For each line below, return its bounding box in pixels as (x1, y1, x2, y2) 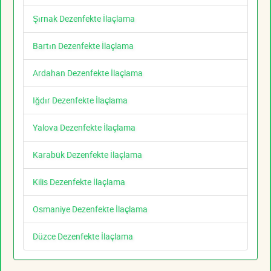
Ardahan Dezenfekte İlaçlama (33, 67, 143, 79)
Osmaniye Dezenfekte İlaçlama (33, 203, 148, 215)
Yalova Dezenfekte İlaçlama (33, 122, 135, 134)
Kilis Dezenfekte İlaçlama (33, 176, 125, 188)
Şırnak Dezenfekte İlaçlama (33, 13, 135, 25)
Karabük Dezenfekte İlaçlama (33, 149, 142, 161)
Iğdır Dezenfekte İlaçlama (33, 94, 128, 106)
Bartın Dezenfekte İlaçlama (33, 40, 134, 52)
